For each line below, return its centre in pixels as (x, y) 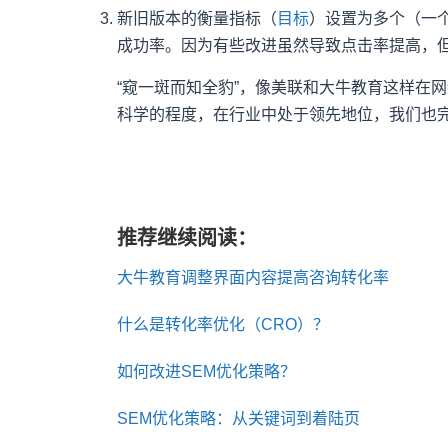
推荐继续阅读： (187, 237)
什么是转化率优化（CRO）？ (223, 324)
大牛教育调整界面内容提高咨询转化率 (253, 277)
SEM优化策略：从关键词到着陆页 (238, 418)
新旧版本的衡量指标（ (197, 18)
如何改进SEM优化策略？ (206, 371)
